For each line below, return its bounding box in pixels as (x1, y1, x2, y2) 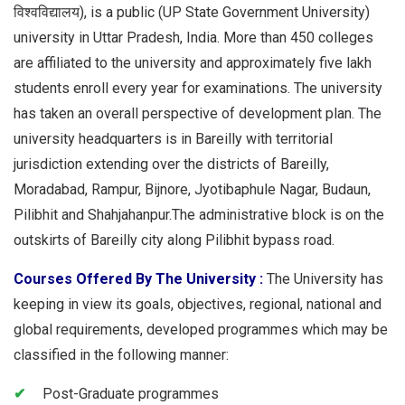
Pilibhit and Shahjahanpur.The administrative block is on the (14, 206, 384, 224)
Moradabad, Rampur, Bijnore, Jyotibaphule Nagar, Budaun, (14, 181, 371, 199)
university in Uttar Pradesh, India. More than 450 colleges (14, 29, 373, 47)
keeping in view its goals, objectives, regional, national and (14, 296, 381, 314)
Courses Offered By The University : (14, 270, 263, 288)
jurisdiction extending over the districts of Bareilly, (14, 155, 329, 174)
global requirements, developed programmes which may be (14, 321, 388, 339)
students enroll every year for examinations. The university (14, 80, 382, 98)
